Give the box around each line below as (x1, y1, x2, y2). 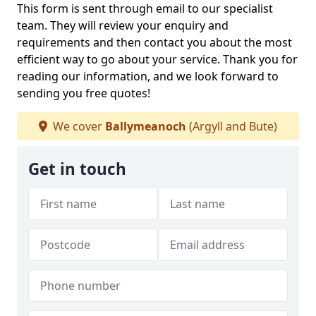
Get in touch (28, 158, 126, 180)
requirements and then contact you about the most (17, 35, 292, 50)
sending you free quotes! (17, 85, 150, 101)
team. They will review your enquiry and (17, 18, 229, 33)
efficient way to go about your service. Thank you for (17, 51, 298, 67)
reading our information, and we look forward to (17, 68, 279, 84)
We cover (50, 119, 105, 134)
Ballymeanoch (105, 119, 186, 134)
